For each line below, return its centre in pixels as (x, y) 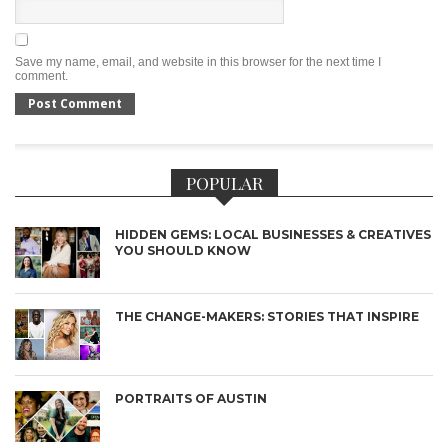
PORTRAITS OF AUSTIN (191, 399)
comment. (41, 76)
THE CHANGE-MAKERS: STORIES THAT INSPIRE (267, 317)
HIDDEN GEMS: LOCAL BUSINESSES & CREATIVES (273, 235)
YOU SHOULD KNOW (183, 251)
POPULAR (224, 183)
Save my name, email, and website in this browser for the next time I (198, 62)
